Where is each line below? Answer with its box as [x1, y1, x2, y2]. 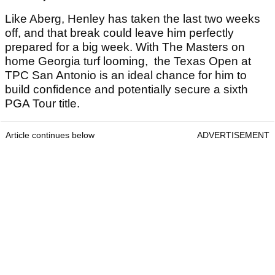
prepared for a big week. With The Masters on [5, 41, 245, 54]
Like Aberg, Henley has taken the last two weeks [5, 12, 260, 26]
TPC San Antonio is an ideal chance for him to [5, 69, 247, 82]
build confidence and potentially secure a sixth [5, 83, 248, 96]
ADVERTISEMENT [197, 130, 269, 141]
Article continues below [6, 130, 95, 141]
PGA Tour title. [5, 97, 80, 110]
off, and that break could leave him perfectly [5, 26, 234, 40]
